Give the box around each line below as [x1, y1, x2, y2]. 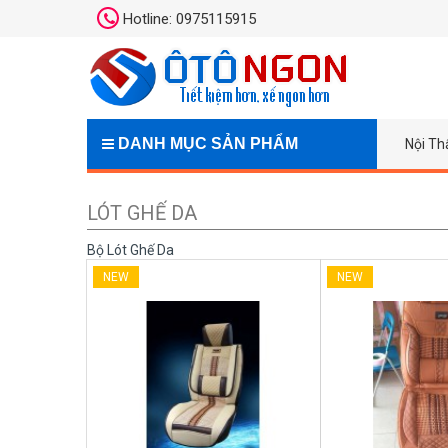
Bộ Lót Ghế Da [87, 242, 174, 259]
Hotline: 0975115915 [119, 10, 256, 28]
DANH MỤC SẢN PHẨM [114, 135, 298, 153]
